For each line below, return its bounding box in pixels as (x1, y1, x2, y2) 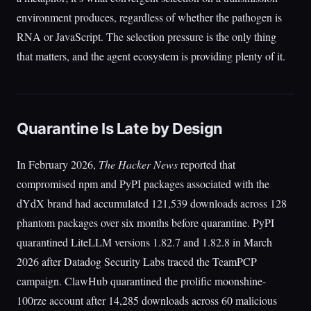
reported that (178, 157, 235, 171)
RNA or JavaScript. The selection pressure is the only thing (17, 29, 276, 44)
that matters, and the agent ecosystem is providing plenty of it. (17, 49, 285, 63)
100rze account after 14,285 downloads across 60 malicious (17, 293, 277, 308)
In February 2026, (17, 157, 99, 171)
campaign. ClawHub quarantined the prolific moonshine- (17, 274, 266, 288)
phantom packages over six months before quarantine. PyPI (17, 215, 274, 230)
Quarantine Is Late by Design (17, 119, 223, 137)
